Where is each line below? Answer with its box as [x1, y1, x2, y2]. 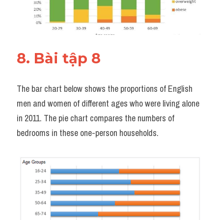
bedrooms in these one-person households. [17, 126, 159, 139]
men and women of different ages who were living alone [17, 97, 199, 110]
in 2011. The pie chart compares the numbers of [17, 111, 174, 124]
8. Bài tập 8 [17, 49, 101, 67]
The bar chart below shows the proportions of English [17, 82, 192, 95]
